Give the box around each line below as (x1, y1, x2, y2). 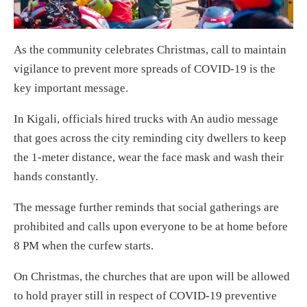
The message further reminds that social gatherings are (14, 201, 279, 214)
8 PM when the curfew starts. (14, 239, 153, 253)
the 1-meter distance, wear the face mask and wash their (14, 151, 284, 164)
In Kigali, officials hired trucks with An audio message (14, 112, 278, 126)
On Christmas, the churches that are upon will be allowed (14, 270, 290, 284)
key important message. (14, 82, 128, 95)
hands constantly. (14, 170, 98, 184)
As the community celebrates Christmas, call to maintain (14, 43, 286, 57)
